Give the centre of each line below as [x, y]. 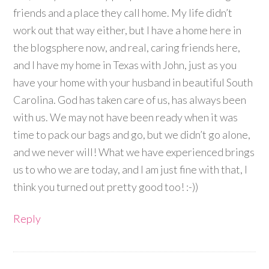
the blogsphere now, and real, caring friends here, [127, 48]
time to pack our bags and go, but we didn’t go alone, [132, 135]
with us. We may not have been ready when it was [126, 117]
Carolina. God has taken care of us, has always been [130, 100]
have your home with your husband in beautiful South [133, 83]
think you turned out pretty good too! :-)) [106, 187]
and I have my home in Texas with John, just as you [125, 65]
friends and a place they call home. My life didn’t [123, 13]
